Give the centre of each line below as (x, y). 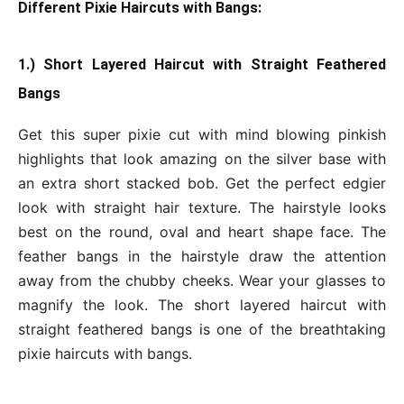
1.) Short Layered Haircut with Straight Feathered (202, 64)
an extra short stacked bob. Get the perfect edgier (202, 183)
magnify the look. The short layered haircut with (202, 305)
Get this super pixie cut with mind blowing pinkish (202, 134)
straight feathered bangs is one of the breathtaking (202, 329)
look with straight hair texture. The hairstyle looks (202, 207)
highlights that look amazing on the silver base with (202, 159)
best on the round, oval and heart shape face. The (202, 232)
